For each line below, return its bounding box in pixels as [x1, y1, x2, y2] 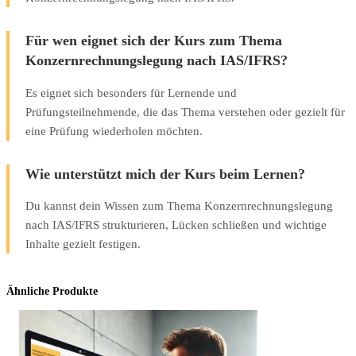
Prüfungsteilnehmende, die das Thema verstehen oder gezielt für [25, 104, 345, 118]
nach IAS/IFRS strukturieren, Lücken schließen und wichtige [25, 217, 327, 231]
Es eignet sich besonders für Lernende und [25, 85, 237, 99]
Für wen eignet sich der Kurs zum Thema [25, 33, 282, 49]
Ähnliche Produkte [6, 284, 98, 297]
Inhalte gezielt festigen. [25, 236, 141, 250]
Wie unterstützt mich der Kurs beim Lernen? [25, 165, 305, 182]
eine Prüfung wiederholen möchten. [25, 123, 203, 137]
